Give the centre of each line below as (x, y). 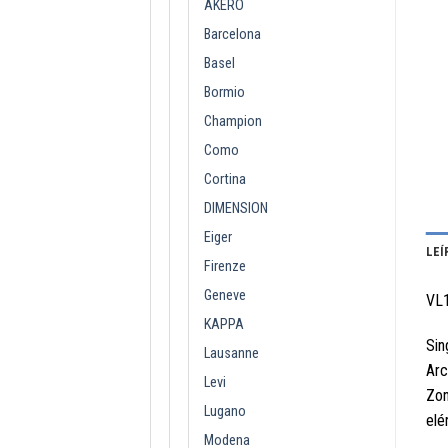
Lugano (225, 411)
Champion (233, 121)
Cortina (225, 179)
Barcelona (232, 34)
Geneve (225, 295)
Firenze (225, 266)
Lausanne (231, 353)
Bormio (224, 92)
